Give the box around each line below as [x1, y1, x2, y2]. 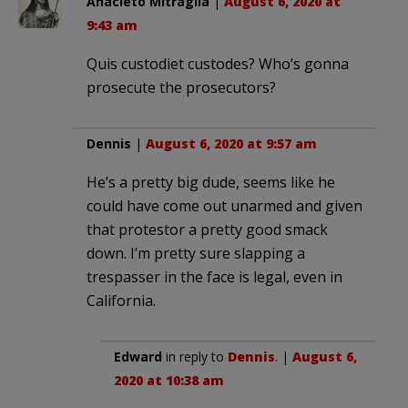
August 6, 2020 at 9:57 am [146, 135, 317, 153]
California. [87, 291, 156, 311]
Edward [114, 348, 162, 366]
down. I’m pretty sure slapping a [87, 243, 305, 264]
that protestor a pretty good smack [87, 219, 328, 240]
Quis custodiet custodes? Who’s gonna [87, 54, 349, 75]
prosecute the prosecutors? [87, 77, 276, 98]
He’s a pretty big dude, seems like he [87, 172, 335, 193]
